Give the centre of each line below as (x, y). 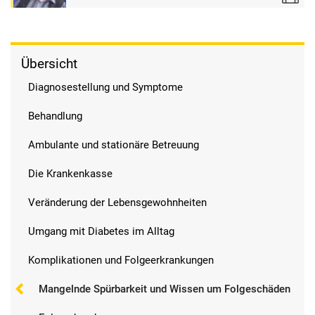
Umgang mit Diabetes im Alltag (101, 232)
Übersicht (49, 64)
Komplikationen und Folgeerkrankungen (121, 261)
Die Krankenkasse (70, 174)
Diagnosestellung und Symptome (105, 88)
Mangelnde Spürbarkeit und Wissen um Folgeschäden (165, 289)
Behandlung (55, 116)
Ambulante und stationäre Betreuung (114, 145)
